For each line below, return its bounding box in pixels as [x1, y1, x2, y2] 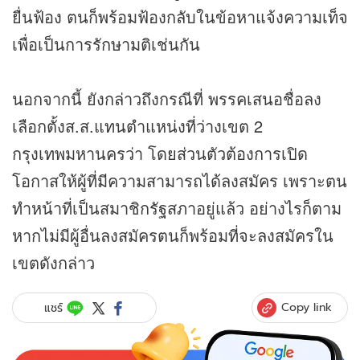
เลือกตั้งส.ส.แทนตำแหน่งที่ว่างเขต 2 [12, 114, 263, 138]
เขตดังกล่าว [12, 251, 95, 275]
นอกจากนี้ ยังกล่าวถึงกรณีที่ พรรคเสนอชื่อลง [12, 87, 321, 111]
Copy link [281, 299, 332, 316]
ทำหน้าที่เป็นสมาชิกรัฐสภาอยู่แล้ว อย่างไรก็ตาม [12, 196, 342, 220]
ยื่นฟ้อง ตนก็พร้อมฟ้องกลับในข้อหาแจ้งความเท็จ [12, 5, 348, 29]
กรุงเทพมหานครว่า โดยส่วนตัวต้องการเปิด [12, 141, 308, 166]
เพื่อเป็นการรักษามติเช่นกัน [12, 32, 200, 56]
